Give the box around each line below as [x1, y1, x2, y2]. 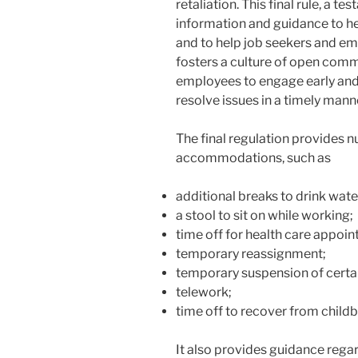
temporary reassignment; [176, 245, 326, 261]
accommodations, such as [176, 149, 331, 165]
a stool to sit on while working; [176, 207, 353, 223]
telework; [176, 284, 232, 300]
